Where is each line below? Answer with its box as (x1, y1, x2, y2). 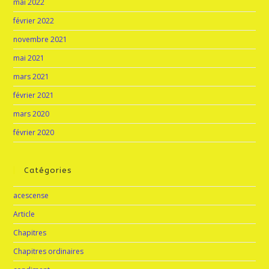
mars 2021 (13, 71, 50, 82)
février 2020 (13, 127, 55, 138)
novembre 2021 (13, 34, 68, 44)
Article (13, 209, 35, 219)
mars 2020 (13, 109, 50, 119)
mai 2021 (13, 53, 45, 63)
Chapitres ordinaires (13, 246, 84, 256)
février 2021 (13, 90, 55, 100)
